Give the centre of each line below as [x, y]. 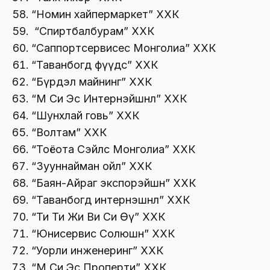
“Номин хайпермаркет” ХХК [105, 14]
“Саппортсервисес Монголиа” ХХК [124, 48]
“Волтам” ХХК [69, 133]
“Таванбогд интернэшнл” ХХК [111, 200]
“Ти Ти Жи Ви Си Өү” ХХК [98, 217]
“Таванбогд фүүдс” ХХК [95, 65]
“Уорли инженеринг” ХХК [97, 251]
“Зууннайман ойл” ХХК [92, 166]
